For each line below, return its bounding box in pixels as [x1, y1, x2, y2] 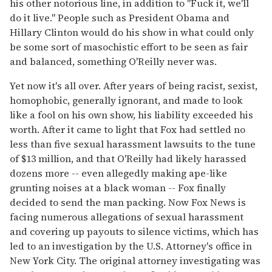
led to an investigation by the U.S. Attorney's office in [10, 239, 252, 253]
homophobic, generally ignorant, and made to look [10, 93, 243, 107]
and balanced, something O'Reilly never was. [10, 54, 217, 68]
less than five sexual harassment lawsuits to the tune [10, 137, 256, 151]
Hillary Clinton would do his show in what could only [10, 25, 254, 39]
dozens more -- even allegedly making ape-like [10, 166, 227, 180]
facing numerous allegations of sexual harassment [10, 209, 243, 223]
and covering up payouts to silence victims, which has [10, 224, 259, 238]
